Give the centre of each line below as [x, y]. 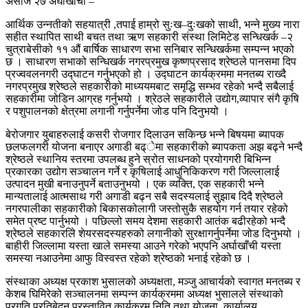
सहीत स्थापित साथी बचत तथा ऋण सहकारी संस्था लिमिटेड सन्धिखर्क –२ [149, 36]
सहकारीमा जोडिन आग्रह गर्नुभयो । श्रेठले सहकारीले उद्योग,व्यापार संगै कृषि [152, 98]
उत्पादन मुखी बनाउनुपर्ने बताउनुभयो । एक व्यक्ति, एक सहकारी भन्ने [135, 184]
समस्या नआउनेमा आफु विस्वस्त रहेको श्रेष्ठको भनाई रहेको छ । [129, 258]
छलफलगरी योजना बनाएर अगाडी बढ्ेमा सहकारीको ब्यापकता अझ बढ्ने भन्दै [154, 146]
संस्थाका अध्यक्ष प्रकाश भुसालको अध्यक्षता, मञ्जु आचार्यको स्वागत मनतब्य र [153, 281]
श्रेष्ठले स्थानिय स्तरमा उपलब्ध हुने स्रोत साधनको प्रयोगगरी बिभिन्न [138, 159]
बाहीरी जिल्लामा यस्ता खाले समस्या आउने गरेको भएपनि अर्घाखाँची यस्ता [143, 245]
